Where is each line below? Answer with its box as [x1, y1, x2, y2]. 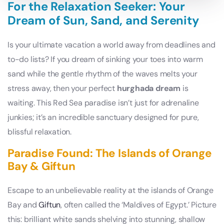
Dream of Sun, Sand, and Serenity [7, 12, 199, 28]
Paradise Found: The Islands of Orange [7, 145, 212, 160]
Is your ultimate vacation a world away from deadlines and [7, 39, 215, 50]
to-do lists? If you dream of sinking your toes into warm [7, 53, 203, 64]
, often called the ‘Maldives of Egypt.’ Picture [60, 199, 216, 210]
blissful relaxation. [7, 126, 72, 137]
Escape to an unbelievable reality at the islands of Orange [7, 184, 213, 195]
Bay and [7, 199, 39, 210]
